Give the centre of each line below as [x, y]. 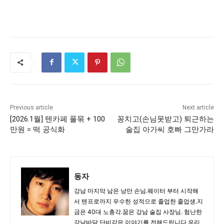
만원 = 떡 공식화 [37, 129]
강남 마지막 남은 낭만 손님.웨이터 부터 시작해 [136, 190]
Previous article [31, 107]
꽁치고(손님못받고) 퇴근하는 [165, 119]
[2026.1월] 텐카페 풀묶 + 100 [57, 119]
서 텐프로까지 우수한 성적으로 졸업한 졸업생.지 [138, 201]
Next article [198, 107]
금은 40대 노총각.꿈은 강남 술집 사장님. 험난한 [138, 211]
